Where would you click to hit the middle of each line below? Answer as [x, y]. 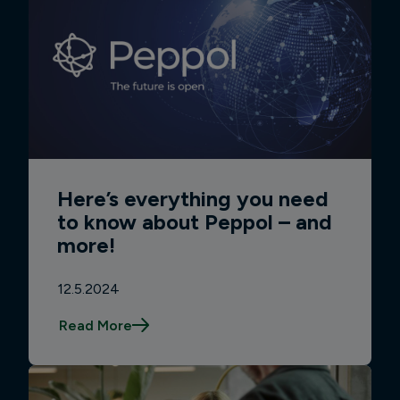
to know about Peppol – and [194, 221]
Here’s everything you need [192, 198]
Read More [95, 325]
